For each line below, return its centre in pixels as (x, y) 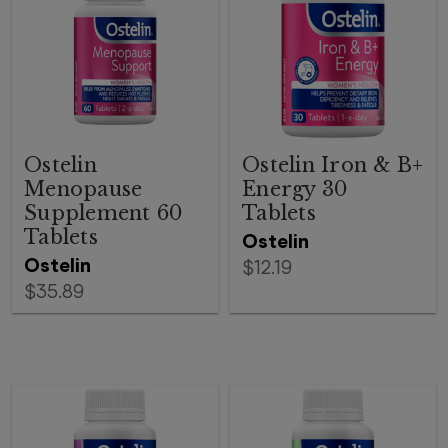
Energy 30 (295, 189)
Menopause (83, 189)
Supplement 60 (103, 213)
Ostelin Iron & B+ (333, 165)
